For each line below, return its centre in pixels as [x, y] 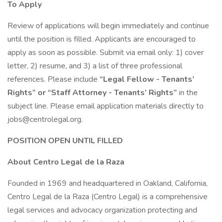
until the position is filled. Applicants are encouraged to [102, 39]
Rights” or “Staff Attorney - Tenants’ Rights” [93, 93]
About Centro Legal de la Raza [66, 162]
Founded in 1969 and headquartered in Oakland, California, [108, 183]
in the [188, 93]
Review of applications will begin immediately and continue [108, 26]
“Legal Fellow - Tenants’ [147, 79]
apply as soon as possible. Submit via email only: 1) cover [106, 53]
